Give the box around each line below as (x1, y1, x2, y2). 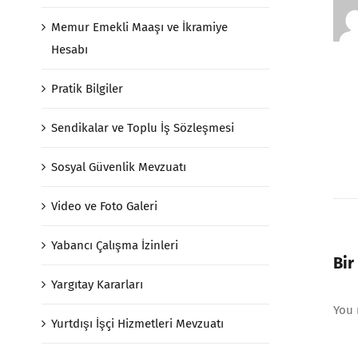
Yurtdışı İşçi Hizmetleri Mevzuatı (51, 316, 224, 331)
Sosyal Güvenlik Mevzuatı (51, 160, 186, 174)
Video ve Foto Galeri (51, 199, 157, 213)
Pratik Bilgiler (51, 82, 123, 96)
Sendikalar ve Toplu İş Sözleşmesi (51, 121, 234, 135)
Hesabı (51, 42, 88, 57)
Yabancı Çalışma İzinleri (51, 238, 178, 253)
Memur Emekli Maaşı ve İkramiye (51, 20, 228, 34)
